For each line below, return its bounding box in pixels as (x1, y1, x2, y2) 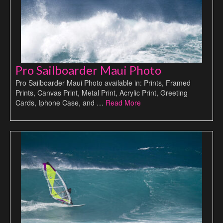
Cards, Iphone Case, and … (15, 98, 106, 108)
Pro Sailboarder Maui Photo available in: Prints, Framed (15, 78, 191, 88)
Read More (106, 98, 141, 108)
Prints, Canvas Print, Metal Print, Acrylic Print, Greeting (15, 88, 188, 98)
